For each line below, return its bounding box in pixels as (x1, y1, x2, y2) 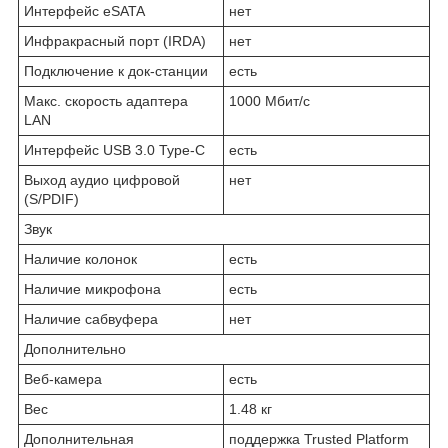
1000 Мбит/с (229, 92, 310, 109)
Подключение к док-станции (24, 62, 208, 79)
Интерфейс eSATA (24, 2, 145, 19)
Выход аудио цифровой (24, 171, 180, 188)
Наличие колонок (24, 250, 137, 267)
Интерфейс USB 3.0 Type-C (24, 141, 205, 158)
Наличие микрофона (24, 280, 161, 297)
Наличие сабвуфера (24, 310, 158, 327)
